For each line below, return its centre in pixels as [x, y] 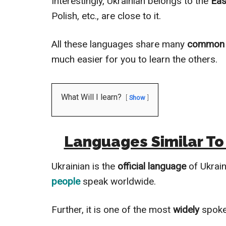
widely [187, 210]
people [66, 181]
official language [151, 166]
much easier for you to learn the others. [134, 59]
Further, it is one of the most [112, 210]
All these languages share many [118, 44]
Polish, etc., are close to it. [106, 16]
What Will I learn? [91, 97]
